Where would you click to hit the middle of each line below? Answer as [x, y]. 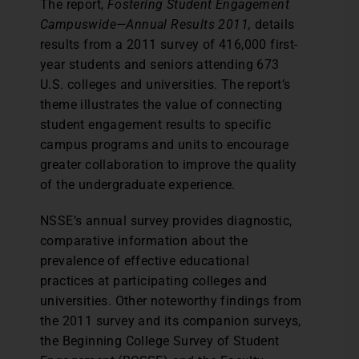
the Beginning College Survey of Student [160, 341]
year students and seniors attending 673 [160, 65]
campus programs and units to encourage [165, 145]
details [273, 24]
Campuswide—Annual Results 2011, [146, 24]
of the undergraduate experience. [138, 185]
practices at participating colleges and [154, 281]
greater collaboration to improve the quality [169, 165]
